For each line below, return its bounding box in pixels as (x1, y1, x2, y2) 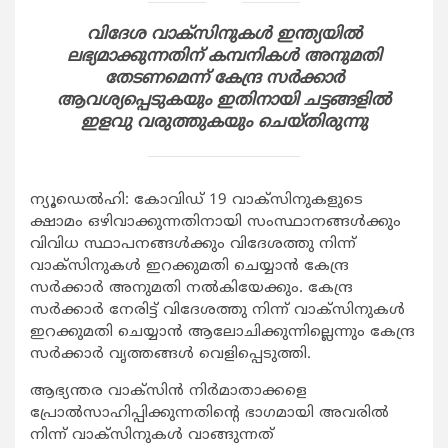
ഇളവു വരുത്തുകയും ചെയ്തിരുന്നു (80, 112, 368, 134)
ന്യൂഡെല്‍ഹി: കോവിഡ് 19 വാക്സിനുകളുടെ (30, 191, 363, 211)
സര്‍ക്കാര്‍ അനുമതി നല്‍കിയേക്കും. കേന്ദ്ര (30, 279, 353, 299)
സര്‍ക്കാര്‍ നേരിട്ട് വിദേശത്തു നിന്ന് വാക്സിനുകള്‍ (30, 301, 405, 321)
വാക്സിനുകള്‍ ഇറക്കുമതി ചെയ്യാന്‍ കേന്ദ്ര (30, 257, 349, 277)
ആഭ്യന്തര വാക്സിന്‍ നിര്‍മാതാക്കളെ (30, 382, 307, 402)
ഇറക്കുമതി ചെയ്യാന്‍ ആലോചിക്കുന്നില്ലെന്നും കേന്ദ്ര (30, 323, 415, 343)
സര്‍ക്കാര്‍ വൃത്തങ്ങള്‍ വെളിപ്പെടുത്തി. (30, 345, 311, 365)
